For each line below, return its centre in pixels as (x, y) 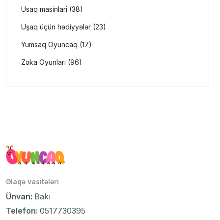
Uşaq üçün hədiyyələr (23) (64, 27)
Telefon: (23, 211)
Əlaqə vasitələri (32, 182)
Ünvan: (20, 197)
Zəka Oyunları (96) (52, 62)
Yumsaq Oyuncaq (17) (56, 44)
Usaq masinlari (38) (52, 9)
